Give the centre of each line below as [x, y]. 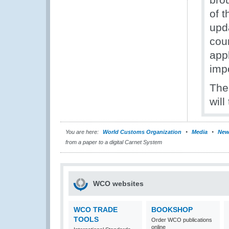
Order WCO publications [182, 220]
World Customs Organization [143, 132]
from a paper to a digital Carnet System [114, 142]
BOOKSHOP [172, 210]
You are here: [82, 132]
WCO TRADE [96, 210]
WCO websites [118, 184]
